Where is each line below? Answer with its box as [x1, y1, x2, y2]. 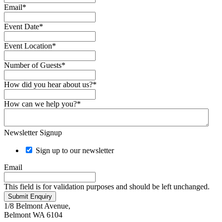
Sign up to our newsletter [36, 146, 114, 155]
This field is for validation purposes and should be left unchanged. [4, 182, 210, 191]
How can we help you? [4, 99, 77, 108]
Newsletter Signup [4, 128, 62, 137]
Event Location [4, 41, 52, 50]
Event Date [4, 22, 39, 31]
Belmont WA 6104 [4, 210, 62, 219]
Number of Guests [4, 60, 61, 69]
